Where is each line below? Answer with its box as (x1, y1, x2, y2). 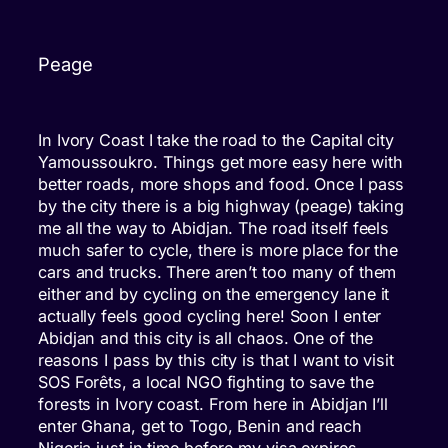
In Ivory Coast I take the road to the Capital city (38, 129, 394, 150)
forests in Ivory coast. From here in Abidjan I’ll (38, 393, 389, 414)
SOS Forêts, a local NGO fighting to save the (38, 371, 374, 392)
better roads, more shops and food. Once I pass (38, 173, 405, 194)
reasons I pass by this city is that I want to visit (38, 349, 394, 370)
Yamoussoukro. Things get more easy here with (38, 151, 403, 172)
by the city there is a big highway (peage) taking (38, 195, 405, 216)
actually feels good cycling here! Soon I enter (38, 305, 382, 326)
